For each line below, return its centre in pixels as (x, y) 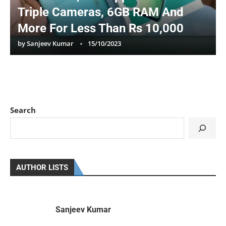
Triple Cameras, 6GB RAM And (101, 12)
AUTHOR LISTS (42, 167)
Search (23, 110)
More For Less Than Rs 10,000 (101, 28)
